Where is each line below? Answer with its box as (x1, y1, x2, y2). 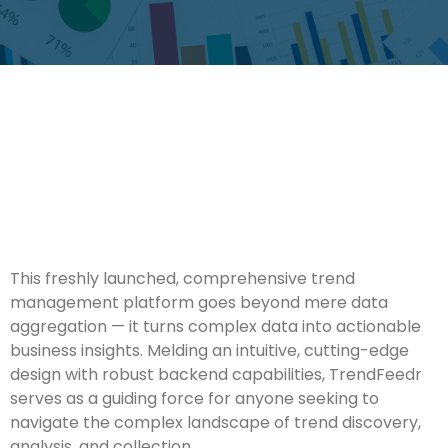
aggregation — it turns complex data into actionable (10, 314, 421, 338)
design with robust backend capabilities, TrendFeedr (10, 362, 422, 386)
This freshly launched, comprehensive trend (10, 266, 355, 290)
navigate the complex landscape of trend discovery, (10, 410, 421, 434)
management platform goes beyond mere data (10, 290, 388, 314)
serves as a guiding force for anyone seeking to (10, 386, 379, 410)
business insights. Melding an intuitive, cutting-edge (10, 338, 409, 362)
